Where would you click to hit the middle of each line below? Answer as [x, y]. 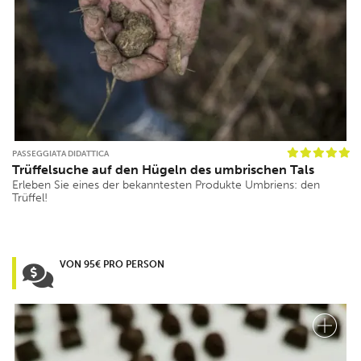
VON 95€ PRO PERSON [112, 265]
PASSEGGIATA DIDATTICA [60, 154]
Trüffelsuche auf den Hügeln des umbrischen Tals [163, 170]
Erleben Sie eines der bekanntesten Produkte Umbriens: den [166, 185]
